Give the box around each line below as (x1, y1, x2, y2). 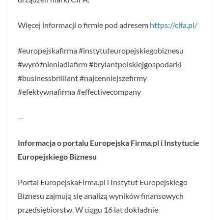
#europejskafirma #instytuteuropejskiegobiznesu (18, 46, 184, 55)
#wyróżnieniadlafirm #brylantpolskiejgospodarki (18, 59, 182, 69)
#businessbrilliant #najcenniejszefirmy (18, 73, 147, 83)
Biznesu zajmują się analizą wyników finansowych (18, 191, 184, 201)
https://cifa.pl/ (150, 20, 197, 30)
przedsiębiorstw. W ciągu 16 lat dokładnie (18, 205, 158, 215)
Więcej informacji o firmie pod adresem (18, 20, 150, 30)
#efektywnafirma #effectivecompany (18, 87, 141, 97)
